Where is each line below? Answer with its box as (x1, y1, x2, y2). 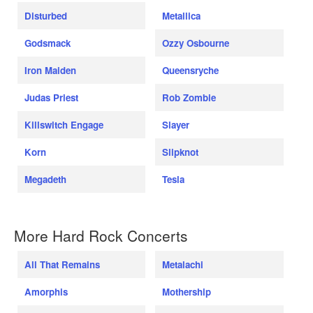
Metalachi (162, 258, 204, 272)
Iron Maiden (24, 64, 76, 78)
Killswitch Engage (24, 118, 103, 132)
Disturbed (24, 9, 67, 23)
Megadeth (24, 173, 66, 187)
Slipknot (162, 145, 199, 159)
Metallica (162, 9, 201, 23)
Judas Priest (24, 91, 78, 105)
